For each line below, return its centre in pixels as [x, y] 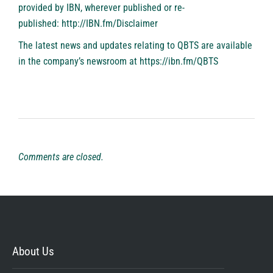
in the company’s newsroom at [79, 62]
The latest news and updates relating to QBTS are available [135, 46]
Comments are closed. [61, 157]
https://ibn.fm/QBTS [179, 62]
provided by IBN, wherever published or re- [101, 8]
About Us [33, 252]
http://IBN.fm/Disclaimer [110, 24]
